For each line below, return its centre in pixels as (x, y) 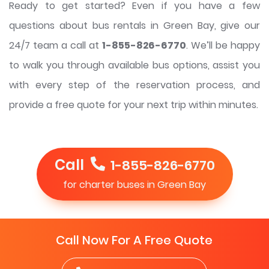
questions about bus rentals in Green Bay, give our (134, 26)
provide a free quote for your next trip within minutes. (134, 105)
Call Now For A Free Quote (134, 240)
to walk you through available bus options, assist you (134, 65)
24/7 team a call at (56, 46)
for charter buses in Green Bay (134, 185)
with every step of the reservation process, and (134, 85)
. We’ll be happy (223, 46)
